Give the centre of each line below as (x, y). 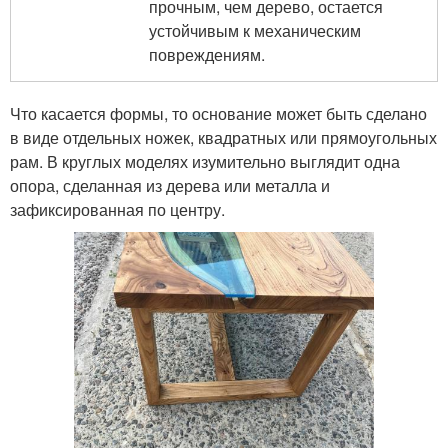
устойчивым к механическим (255, 30)
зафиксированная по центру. (117, 209)
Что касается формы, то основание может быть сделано (218, 113)
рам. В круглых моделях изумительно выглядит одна (205, 161)
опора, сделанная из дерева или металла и (170, 185)
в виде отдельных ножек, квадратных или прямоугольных (223, 137)
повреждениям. (207, 54)
